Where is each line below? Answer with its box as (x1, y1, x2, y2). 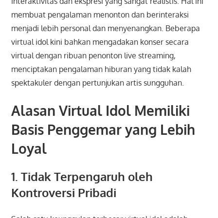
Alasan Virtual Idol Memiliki (11, 101, 190, 119)
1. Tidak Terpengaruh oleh (11, 168, 153, 184)
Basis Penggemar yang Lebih (11, 120, 195, 138)
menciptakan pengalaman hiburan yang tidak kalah (11, 64, 191, 74)
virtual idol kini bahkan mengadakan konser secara (11, 36, 189, 47)
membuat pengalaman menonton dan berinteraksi (11, 9, 189, 19)
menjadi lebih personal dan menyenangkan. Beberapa (11, 23, 200, 33)
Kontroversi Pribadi (11, 184, 116, 200)
